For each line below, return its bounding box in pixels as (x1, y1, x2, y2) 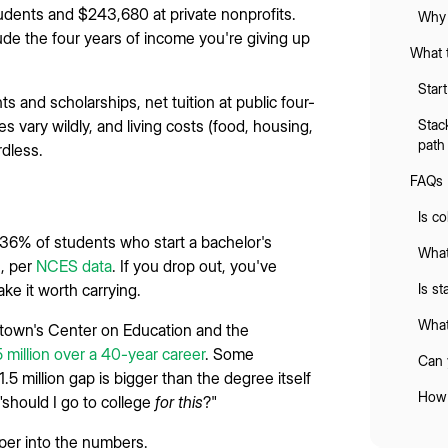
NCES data (36, 255, 112, 276)
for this (155, 391, 203, 412)
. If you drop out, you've (112, 255, 277, 276)
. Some (205, 343, 254, 364)
